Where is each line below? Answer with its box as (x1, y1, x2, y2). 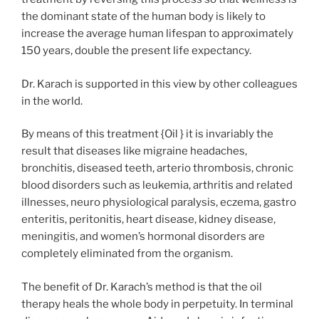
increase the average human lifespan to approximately (21, 27, 293, 41)
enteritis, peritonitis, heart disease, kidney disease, (21, 213, 276, 226)
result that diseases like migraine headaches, (21, 145, 247, 158)
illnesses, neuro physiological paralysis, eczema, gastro (21, 196, 296, 209)
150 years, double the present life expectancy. (21, 44, 251, 58)
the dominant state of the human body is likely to (21, 10, 266, 23)
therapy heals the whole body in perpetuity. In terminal (21, 297, 293, 310)
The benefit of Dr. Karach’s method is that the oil (21, 280, 262, 293)
